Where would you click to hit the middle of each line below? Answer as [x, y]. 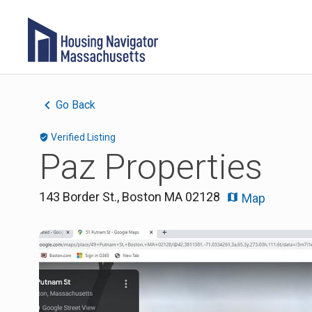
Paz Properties [151, 167]
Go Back [76, 105]
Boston [142, 197]
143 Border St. [78, 197]
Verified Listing [83, 137]
